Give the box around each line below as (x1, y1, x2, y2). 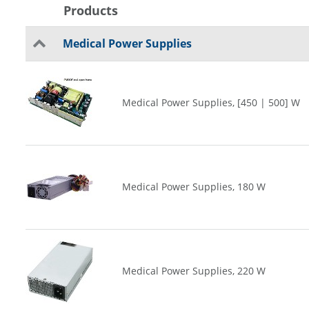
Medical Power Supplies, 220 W (122, 264, 266, 277)
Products (63, 2, 118, 19)
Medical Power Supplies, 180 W (122, 180, 266, 193)
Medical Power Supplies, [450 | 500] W (122, 96, 300, 109)
